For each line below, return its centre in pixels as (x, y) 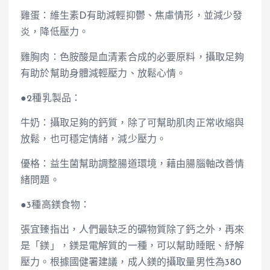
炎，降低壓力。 (55, 33)
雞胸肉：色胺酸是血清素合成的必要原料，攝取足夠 (133, 58)
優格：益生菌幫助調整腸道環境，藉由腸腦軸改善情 (133, 164)
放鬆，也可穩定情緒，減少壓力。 (94, 140)
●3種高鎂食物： (55, 205)
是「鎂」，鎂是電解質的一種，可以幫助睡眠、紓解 (133, 246)
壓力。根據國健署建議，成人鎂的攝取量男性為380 (131, 262)
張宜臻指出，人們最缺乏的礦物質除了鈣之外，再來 (133, 230)
